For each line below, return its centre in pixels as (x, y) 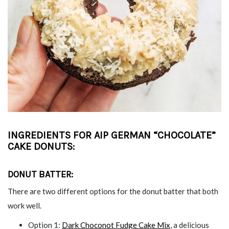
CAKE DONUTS (40, 146)
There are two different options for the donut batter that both (113, 191)
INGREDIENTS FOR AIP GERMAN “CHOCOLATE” (112, 135)
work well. (25, 205)
